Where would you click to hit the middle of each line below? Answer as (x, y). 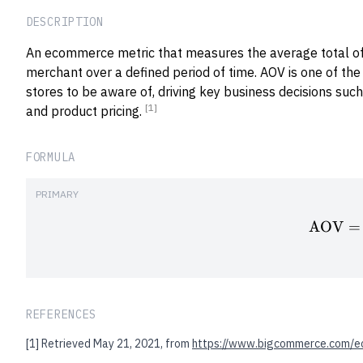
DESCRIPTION (65, 22)
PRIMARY (57, 194)
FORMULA (51, 157)
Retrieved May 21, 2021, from (117, 344)
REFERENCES (61, 315)
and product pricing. (85, 111)
